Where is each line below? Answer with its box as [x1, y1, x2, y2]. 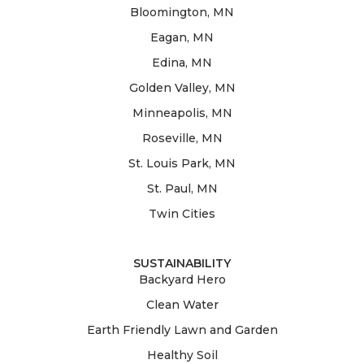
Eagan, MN [150, 29, 214, 45]
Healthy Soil [146, 347, 218, 362]
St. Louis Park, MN [128, 155, 236, 171]
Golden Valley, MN [128, 80, 236, 95]
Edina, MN [152, 54, 212, 70]
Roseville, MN [141, 130, 223, 145]
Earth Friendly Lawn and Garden [86, 322, 278, 337]
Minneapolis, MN [132, 105, 232, 120]
